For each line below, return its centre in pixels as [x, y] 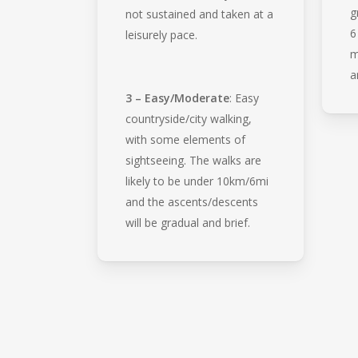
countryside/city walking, [189, 118]
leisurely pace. [162, 34]
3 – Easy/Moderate [178, 97]
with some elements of [186, 139]
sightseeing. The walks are [194, 160]
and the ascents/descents [192, 201]
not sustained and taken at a [200, 14]
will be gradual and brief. [188, 222]
